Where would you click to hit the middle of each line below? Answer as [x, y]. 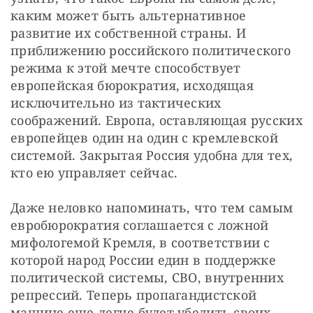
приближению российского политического [151, 51]
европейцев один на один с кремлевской [144, 138]
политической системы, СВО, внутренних [147, 278]
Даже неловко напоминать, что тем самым [152, 208]
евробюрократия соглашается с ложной [140, 225]
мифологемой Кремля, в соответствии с [140, 243]
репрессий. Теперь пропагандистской [134, 295]
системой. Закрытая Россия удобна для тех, [152, 155]
